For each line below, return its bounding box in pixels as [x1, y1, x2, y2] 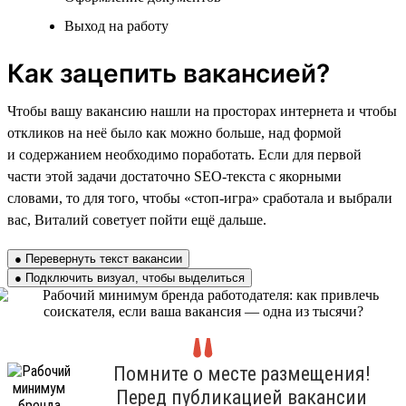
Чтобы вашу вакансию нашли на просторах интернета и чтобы [7, 102, 397, 119]
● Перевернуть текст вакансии [14, 251, 182, 266]
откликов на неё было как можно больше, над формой [7, 124, 342, 140]
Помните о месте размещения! [112, 362, 371, 385]
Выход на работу [64, 17, 169, 34]
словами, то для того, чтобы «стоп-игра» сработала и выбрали [7, 189, 392, 206]
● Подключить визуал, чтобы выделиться [14, 270, 245, 285]
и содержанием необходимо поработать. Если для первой [7, 146, 362, 162]
